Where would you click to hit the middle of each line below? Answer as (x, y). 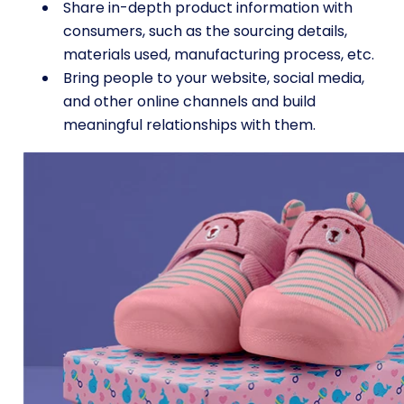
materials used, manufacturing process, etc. (220, 55)
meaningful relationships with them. (191, 125)
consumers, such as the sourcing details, (205, 31)
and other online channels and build (189, 101)
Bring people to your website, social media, (214, 78)
